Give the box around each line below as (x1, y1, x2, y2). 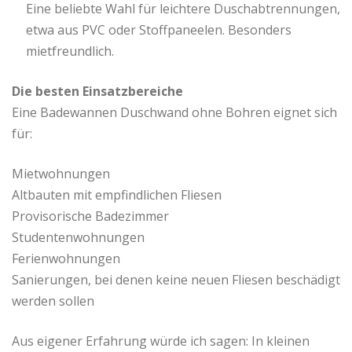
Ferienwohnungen (12, 250, 120, 268)
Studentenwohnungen (12, 229, 145, 247)
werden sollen (12, 292, 94, 310)
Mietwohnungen (12, 165, 110, 183)
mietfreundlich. (26, 42, 114, 60)
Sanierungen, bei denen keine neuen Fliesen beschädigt (12, 271, 340, 289)
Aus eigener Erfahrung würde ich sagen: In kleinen (12, 332, 310, 350)
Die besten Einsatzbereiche (12, 82, 183, 101)
